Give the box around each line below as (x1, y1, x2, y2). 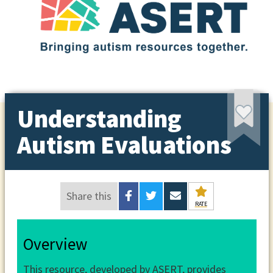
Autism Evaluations (16, 129, 232, 160)
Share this (66, 189, 112, 204)
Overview (23, 233, 87, 254)
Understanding (16, 102, 182, 134)
